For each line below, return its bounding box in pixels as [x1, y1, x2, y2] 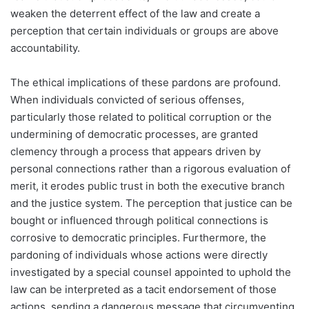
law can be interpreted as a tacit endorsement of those [10, 283, 277, 297]
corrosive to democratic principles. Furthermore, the [10, 231, 266, 245]
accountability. [10, 41, 80, 55]
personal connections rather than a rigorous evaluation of [10, 162, 290, 176]
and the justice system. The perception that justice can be [10, 197, 292, 210]
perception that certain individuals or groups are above [10, 24, 279, 38]
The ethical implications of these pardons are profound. [10, 76, 281, 90]
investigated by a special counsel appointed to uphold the [10, 266, 291, 279]
